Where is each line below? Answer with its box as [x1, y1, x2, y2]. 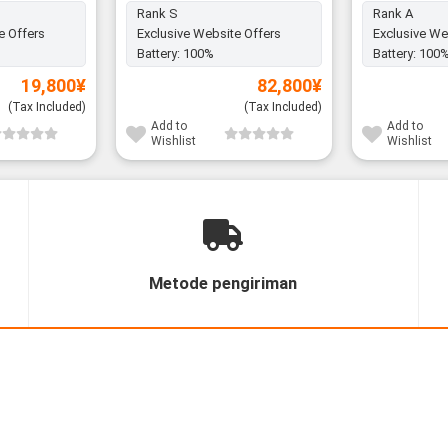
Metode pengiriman [149, 273, 298, 293]
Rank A [372, 6, 413, 22]
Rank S [136, 6, 178, 22]
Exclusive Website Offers [136, 26, 281, 42]
